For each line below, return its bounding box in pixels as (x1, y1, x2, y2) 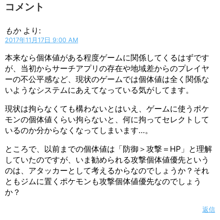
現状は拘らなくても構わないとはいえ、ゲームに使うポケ (5, 103, 209, 113)
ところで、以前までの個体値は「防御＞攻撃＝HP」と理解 (5, 143, 212, 154)
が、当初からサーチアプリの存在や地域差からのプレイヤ (5, 63, 209, 73)
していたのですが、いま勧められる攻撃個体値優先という (5, 154, 209, 165)
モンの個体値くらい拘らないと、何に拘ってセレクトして (5, 114, 209, 124)
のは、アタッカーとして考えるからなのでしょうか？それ (5, 165, 209, 175)
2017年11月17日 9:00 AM (5, 36, 78, 44)
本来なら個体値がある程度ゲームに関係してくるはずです (5, 52, 209, 62)
